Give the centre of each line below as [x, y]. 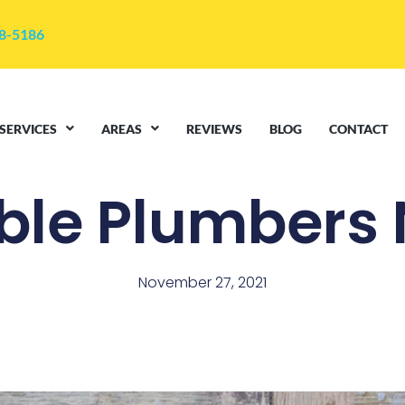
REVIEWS [215, 128]
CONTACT [359, 128]
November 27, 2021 [202, 283]
